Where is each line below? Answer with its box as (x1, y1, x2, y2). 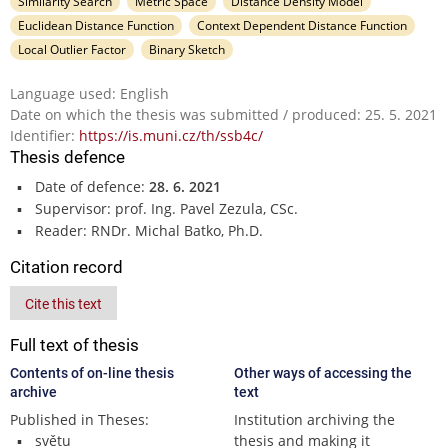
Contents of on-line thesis (10, 364, 174, 381)
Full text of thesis (10, 334, 139, 355)
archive (10, 383, 57, 400)
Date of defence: (34, 176, 149, 196)
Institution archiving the (234, 409, 395, 429)
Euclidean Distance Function (18, 16, 174, 34)
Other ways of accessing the (234, 364, 412, 381)
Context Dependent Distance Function (196, 16, 407, 34)
